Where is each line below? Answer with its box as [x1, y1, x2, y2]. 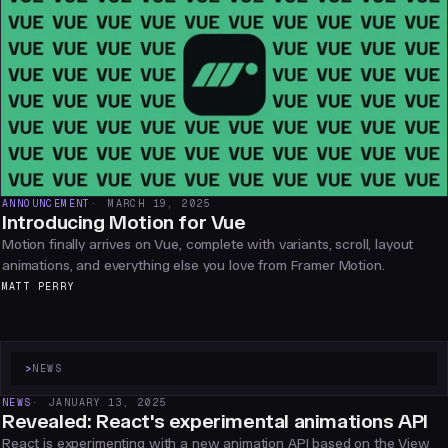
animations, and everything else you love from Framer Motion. [2, 257, 385, 275]
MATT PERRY [2, 280, 74, 294]
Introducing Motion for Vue [2, 210, 246, 235]
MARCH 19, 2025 [108, 197, 212, 211]
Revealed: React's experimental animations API [2, 409, 428, 434]
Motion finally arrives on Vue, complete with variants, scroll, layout [2, 236, 414, 254]
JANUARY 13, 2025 [49, 396, 168, 410]
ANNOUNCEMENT [2, 197, 91, 211]
